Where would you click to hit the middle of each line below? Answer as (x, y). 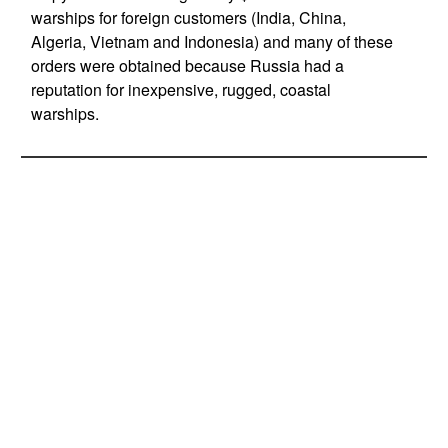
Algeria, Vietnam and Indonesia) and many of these (211, 41)
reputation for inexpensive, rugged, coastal (180, 89)
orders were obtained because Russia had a (187, 65)
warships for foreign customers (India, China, (188, 17)
